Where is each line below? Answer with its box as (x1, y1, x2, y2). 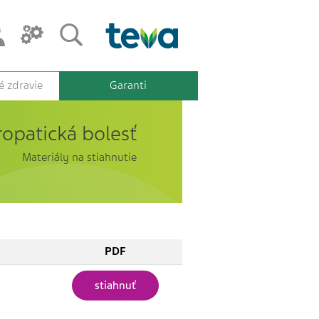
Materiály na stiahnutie (22, 150, 137, 164)
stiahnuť (94, 278, 136, 293)
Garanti (110, 78, 147, 93)
